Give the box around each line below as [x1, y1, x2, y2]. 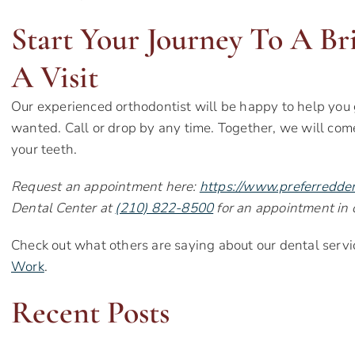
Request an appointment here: [11, 177, 200, 197]
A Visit [11, 58, 98, 97]
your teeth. [11, 140, 78, 159]
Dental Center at [11, 199, 116, 218]
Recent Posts [11, 293, 170, 332]
